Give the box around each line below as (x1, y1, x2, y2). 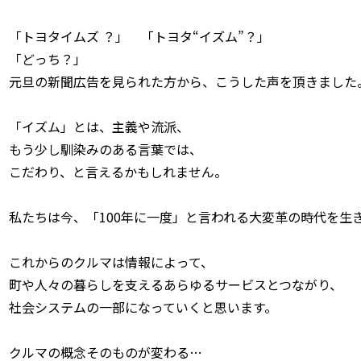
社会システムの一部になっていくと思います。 (9, 297, 277, 317)
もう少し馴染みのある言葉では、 (9, 139, 202, 159)
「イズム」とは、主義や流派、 (9, 116, 189, 136)
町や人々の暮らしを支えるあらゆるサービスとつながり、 (9, 274, 342, 294)
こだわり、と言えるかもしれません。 (9, 161, 227, 181)
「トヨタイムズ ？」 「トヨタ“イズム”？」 (9, 26, 270, 46)
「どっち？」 (9, 48, 86, 68)
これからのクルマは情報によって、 (9, 251, 214, 272)
